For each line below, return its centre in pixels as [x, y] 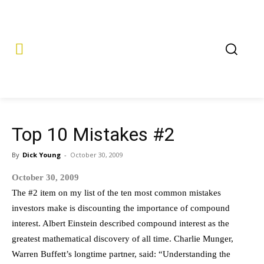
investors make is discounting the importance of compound [121, 208]
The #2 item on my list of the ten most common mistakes [116, 193]
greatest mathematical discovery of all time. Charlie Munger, [123, 239]
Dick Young [42, 155]
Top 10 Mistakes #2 [93, 134]
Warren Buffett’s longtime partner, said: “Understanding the [121, 254]
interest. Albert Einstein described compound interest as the [121, 223]
